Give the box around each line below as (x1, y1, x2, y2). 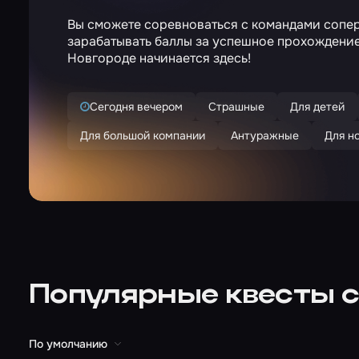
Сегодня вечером (90, 99, 183, 114)
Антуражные (231, 128, 299, 143)
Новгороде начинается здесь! (67, 50, 251, 67)
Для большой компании (80, 128, 205, 143)
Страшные (208, 99, 264, 114)
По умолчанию (29, 337, 107, 351)
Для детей (290, 99, 345, 114)
